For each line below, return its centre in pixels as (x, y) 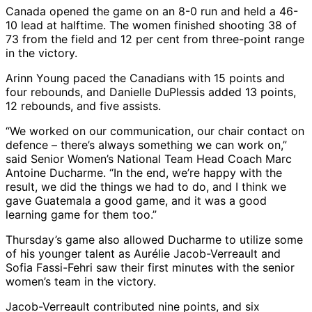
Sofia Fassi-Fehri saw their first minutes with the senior (150, 267)
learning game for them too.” (81, 214)
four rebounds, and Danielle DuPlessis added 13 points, (151, 92)
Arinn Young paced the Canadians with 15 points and (145, 78)
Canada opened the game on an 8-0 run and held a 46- (152, 11)
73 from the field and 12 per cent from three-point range (155, 39)
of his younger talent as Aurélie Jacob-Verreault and (143, 253)
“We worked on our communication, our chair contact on (155, 131)
